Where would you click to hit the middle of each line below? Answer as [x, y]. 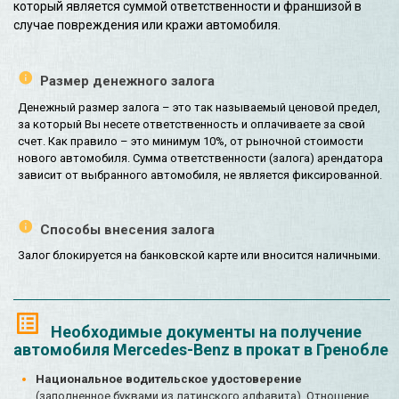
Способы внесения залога [127, 230]
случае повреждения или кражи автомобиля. [147, 25]
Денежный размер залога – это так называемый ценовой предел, [199, 107]
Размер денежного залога [127, 81]
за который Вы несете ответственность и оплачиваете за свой [191, 124]
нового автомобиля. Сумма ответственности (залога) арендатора [200, 158]
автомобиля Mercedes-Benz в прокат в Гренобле [201, 350]
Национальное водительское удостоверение [169, 379]
